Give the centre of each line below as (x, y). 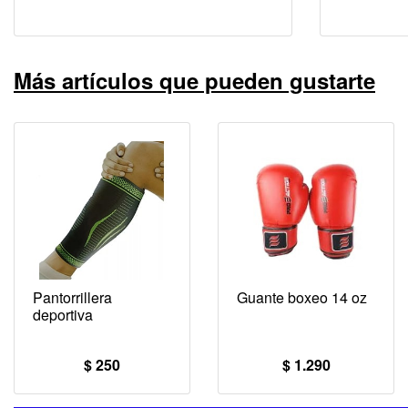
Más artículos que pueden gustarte (194, 80)
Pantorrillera (72, 297)
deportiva (63, 314)
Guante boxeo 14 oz (302, 297)
